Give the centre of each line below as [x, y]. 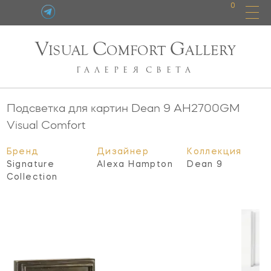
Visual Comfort [46, 124]
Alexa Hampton [135, 164]
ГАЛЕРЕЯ [109, 70]
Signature [31, 164]
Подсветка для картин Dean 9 [90, 107]
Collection [32, 177]
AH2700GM [207, 107]
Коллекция [214, 152]
